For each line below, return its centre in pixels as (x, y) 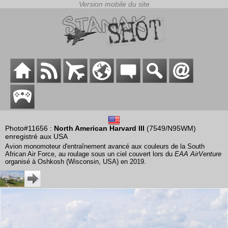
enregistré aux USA (36, 137)
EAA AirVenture (198, 154)
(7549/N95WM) (170, 129)
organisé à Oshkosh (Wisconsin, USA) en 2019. (76, 162)
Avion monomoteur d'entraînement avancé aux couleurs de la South (105, 147)
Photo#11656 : (30, 129)
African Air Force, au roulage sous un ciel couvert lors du (90, 154)
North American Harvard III (99, 129)
